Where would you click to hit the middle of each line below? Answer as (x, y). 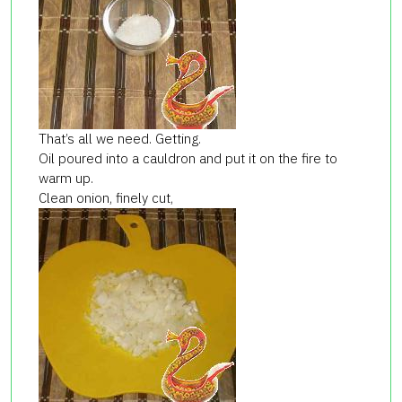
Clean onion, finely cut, (106, 197)
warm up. (66, 178)
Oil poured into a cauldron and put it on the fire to (188, 158)
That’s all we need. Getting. (120, 138)
